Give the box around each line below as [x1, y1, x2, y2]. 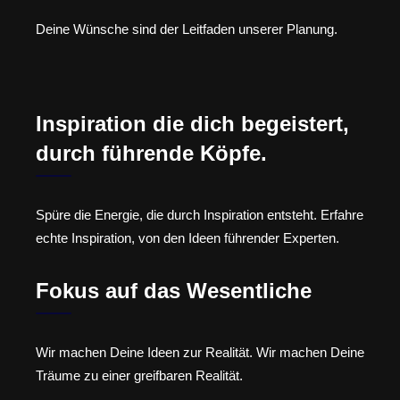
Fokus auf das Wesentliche [36, 278, 312, 303]
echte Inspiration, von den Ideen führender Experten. [36, 230, 339, 246]
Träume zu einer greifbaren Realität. [36, 367, 243, 383]
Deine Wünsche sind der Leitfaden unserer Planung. [36, 21, 337, 37]
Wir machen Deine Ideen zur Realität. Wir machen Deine [36, 344, 364, 360]
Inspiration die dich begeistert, [36, 112, 349, 137]
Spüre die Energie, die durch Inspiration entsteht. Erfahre [36, 207, 363, 223]
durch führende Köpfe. [36, 141, 267, 166]
